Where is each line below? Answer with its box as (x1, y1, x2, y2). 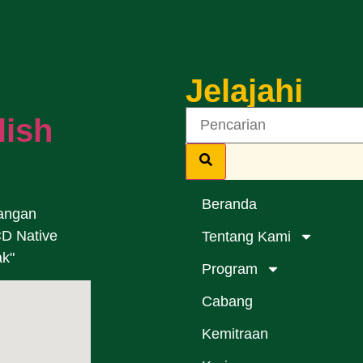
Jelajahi (186, 72, 303, 109)
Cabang (202, 293, 253, 310)
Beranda (202, 195, 257, 212)
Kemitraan (202, 325, 268, 342)
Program (202, 260, 258, 277)
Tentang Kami (202, 228, 291, 245)
